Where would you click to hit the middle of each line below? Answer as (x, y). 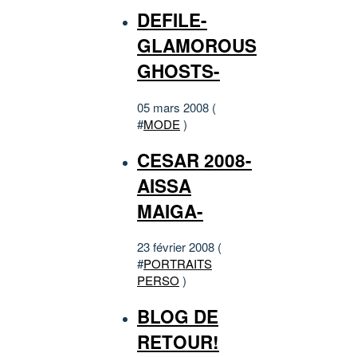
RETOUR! (178, 342)
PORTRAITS (178, 264)
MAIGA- (170, 211)
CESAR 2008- (194, 160)
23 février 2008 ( (179, 247)
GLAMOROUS (197, 46)
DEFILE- (172, 20)
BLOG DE (178, 316)
